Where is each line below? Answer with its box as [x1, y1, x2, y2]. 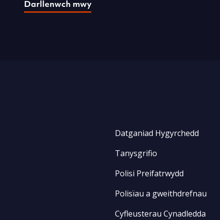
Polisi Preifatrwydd [114, 167, 184, 179]
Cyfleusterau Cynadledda [114, 208, 206, 219]
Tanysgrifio [114, 147, 157, 159]
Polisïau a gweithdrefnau [114, 188, 207, 199]
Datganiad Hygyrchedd [114, 127, 199, 138]
